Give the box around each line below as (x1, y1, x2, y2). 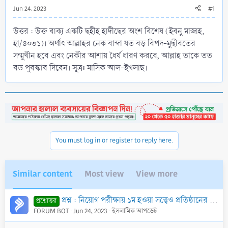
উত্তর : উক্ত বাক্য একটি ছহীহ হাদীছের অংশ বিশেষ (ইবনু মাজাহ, (13, 25, 205, 37)
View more (136, 167, 178, 180)
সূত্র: (72, 61, 85, 74)
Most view (84, 167, 124, 180)
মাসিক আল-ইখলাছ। (85, 62, 147, 74)
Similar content (13, 167, 72, 180)
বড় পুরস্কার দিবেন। (13, 62, 72, 74)
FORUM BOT (34, 206, 69, 216)
